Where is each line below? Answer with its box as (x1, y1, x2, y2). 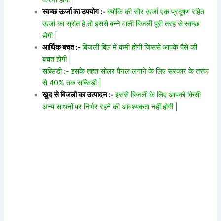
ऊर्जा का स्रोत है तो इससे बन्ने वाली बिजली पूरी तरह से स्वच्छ (42, 19, 200, 28)
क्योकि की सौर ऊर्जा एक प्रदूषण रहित (107, 7, 205, 16)
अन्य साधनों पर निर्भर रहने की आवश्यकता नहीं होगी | (42, 102, 178, 111)
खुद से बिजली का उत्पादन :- (42, 90, 114, 99)
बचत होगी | (42, 54, 72, 64)
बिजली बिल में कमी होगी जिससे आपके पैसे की (82, 42, 198, 52)
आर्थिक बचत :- (42, 42, 81, 52)
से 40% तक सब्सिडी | (42, 78, 102, 87)
